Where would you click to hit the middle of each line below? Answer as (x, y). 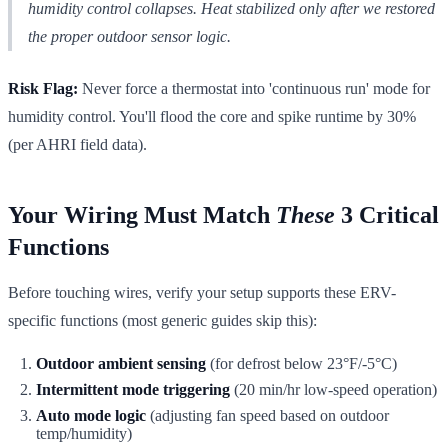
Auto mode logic (91, 415)
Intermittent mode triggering (133, 389)
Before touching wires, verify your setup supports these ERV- (202, 292)
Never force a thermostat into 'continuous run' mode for (254, 88)
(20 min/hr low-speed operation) (333, 389)
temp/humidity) (84, 433)
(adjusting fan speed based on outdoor (267, 415)
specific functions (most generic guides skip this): (162, 320)
